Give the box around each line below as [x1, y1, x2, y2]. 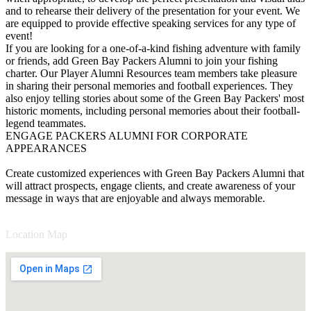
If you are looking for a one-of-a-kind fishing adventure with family [6, 42, 301, 54]
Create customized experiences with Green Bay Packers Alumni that [6, 167, 304, 179]
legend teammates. [6, 117, 86, 129]
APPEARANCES [6, 142, 87, 154]
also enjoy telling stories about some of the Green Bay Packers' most [6, 92, 304, 104]
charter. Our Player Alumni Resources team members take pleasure [6, 67, 297, 79]
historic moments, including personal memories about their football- [6, 104, 300, 117]
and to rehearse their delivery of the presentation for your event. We [6, 4, 300, 17]
